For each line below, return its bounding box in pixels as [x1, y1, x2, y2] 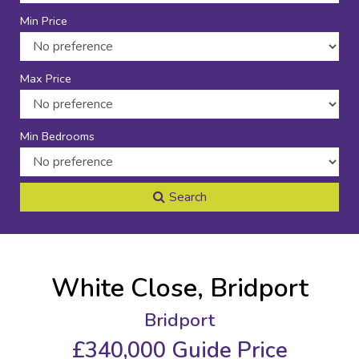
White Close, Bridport [50, 271, 309, 305]
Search [168, 188, 207, 206]
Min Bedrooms [20, 128, 95, 144]
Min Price [20, 13, 67, 29]
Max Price [20, 71, 71, 87]
